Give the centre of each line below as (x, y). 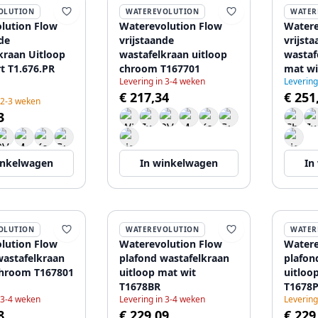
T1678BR (140, 286)
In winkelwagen (179, 163)
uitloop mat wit (158, 272)
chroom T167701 (160, 68)
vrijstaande (147, 40)
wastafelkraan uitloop (173, 54)
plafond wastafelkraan (174, 258)
